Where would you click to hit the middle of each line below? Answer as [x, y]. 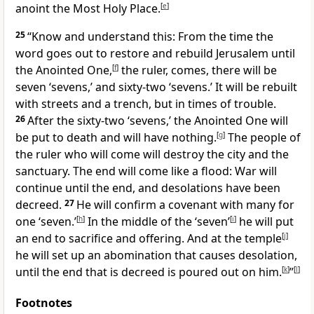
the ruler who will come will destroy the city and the [152, 155]
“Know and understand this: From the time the [150, 37]
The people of [263, 138]
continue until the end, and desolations [119, 188]
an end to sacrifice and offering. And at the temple [149, 239]
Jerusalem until [254, 54]
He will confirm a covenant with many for [185, 205]
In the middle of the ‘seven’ [157, 222]
